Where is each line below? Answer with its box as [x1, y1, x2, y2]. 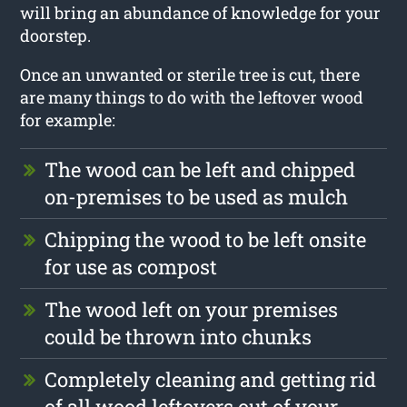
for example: [20, 108, 116, 131]
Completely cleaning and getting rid [45, 365, 377, 392]
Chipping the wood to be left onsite [45, 225, 367, 253]
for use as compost [45, 253, 218, 280]
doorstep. [20, 24, 92, 46]
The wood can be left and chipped [45, 155, 356, 183]
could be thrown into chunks [45, 323, 313, 350]
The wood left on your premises [45, 295, 339, 323]
